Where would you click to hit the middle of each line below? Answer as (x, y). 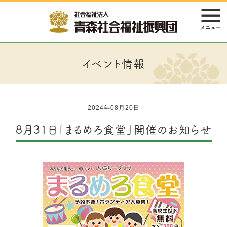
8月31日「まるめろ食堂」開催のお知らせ (113, 129)
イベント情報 (113, 63)
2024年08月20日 (113, 108)
